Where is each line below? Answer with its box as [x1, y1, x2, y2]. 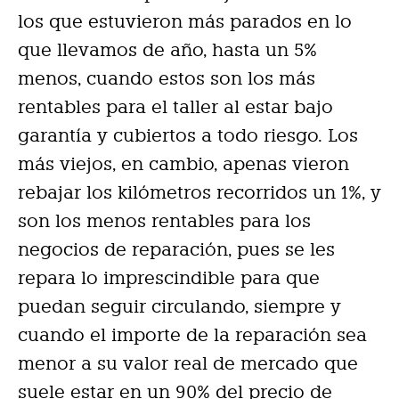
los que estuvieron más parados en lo [18, 11, 352, 32]
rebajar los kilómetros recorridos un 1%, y [18, 182, 381, 203]
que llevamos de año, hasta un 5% [18, 39, 317, 61]
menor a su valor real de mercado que [18, 353, 358, 374]
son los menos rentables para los [18, 210, 311, 232]
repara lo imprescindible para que [18, 267, 320, 289]
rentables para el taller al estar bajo [18, 96, 333, 118]
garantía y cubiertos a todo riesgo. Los [18, 125, 358, 146]
